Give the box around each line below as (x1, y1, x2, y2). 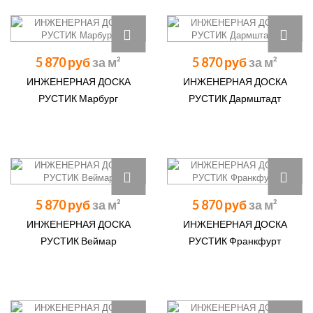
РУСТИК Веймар (40, 235, 117, 247)
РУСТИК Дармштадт (189, 92, 281, 104)
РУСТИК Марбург (38, 92, 118, 104)
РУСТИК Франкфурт (189, 235, 281, 247)
